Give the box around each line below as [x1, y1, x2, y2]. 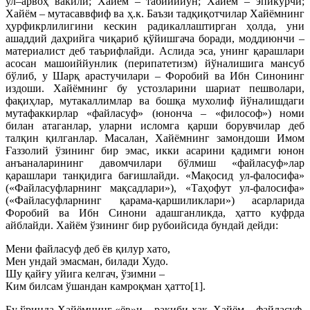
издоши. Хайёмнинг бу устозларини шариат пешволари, [6, 82, 304, 94]
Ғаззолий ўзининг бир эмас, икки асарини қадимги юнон [6, 145, 304, 156]
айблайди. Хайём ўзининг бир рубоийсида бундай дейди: [6, 219, 278, 231]
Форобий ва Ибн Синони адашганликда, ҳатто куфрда [6, 207, 304, 219]
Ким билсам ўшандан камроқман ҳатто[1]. [6, 280, 206, 292]
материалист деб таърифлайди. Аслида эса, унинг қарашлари [6, 45, 304, 57]
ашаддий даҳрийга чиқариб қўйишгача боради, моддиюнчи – [6, 33, 304, 44]
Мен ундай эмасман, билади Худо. [6, 255, 168, 267]
